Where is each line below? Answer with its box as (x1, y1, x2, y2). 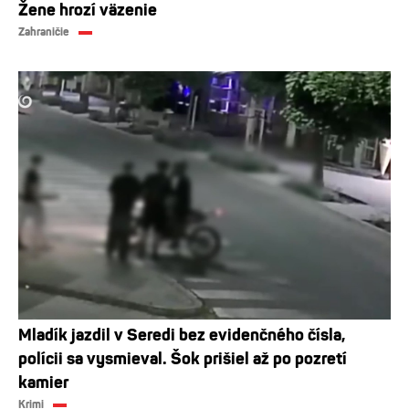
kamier (18, 372, 68, 393)
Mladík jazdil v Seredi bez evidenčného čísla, (18, 324, 345, 345)
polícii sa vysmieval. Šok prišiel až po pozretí (18, 348, 347, 369)
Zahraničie (18, 26, 69, 39)
